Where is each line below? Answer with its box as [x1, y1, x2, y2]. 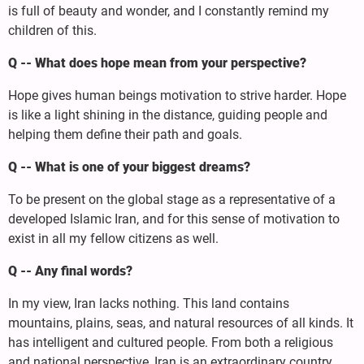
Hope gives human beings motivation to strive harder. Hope [8, 87, 346, 103]
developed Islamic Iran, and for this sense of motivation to [8, 210, 340, 227]
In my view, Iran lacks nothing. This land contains [8, 295, 289, 311]
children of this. [8, 22, 97, 38]
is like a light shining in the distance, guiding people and [8, 106, 327, 123]
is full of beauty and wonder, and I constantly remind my [8, 2, 329, 19]
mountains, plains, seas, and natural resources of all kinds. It [8, 314, 353, 331]
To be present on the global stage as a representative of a [8, 191, 336, 207]
